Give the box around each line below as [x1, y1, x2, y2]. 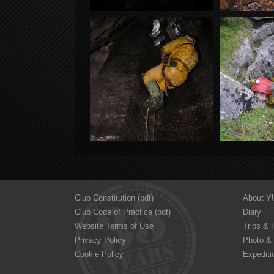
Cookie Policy [75, 250, 124, 259]
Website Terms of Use [75, 221, 154, 231]
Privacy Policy [75, 235, 126, 245]
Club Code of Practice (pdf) [75, 207, 171, 217]
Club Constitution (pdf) [75, 193, 154, 202]
